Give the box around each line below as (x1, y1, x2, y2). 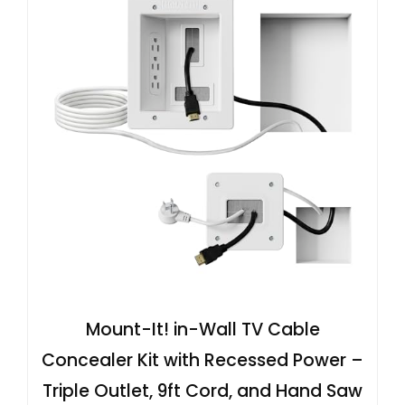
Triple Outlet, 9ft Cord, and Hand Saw (42, 378, 363, 403)
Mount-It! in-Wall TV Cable (85, 316, 320, 342)
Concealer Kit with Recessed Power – (42, 347, 363, 372)
